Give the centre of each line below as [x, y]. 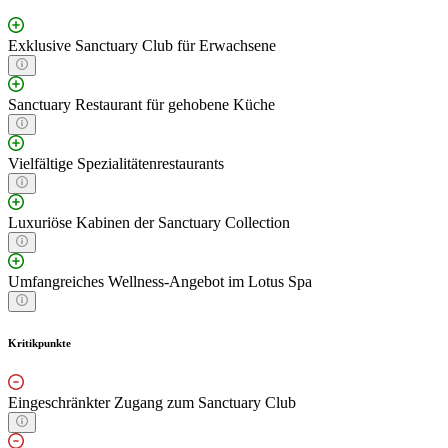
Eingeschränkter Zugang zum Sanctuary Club [152, 402]
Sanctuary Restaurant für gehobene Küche [141, 104]
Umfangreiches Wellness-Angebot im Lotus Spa [160, 281]
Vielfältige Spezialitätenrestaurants [116, 163]
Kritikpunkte [39, 342]
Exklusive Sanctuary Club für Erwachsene [142, 45]
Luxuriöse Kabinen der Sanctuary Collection [149, 222]
